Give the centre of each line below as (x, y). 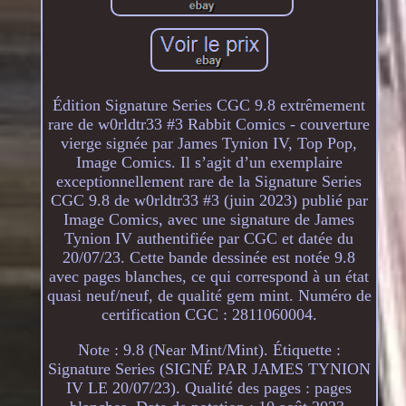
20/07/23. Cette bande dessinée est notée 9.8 (209, 257)
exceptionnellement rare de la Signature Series (209, 181)
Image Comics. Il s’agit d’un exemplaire (209, 162)
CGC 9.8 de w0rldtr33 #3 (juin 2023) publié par (209, 200)
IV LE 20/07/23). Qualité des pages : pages (209, 387)
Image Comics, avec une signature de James (209, 219)
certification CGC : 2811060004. (209, 314)
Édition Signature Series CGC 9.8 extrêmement (209, 105)
